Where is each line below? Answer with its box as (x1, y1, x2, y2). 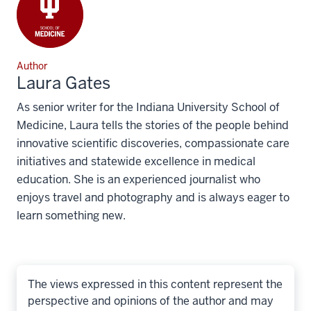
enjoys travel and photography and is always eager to (17, 190, 289, 205)
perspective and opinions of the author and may (28, 293, 274, 308)
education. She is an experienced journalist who (17, 171, 260, 187)
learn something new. (17, 208, 126, 223)
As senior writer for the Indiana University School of (17, 99, 280, 115)
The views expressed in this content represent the (28, 276, 283, 292)
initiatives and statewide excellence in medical (17, 153, 255, 169)
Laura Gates (17, 72, 110, 94)
